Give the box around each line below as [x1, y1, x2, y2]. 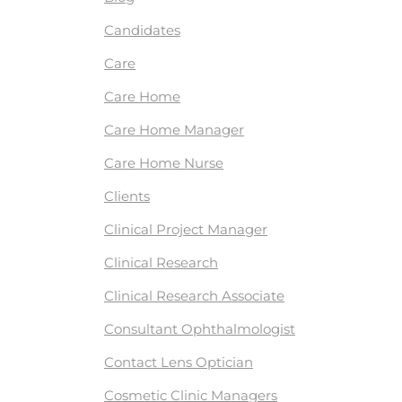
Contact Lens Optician [104, 354, 253, 371]
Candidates [104, 22, 180, 39]
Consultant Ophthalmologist [104, 320, 295, 337]
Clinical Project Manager [104, 221, 267, 238]
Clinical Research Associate [104, 287, 284, 304]
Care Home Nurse [104, 154, 223, 171]
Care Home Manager [104, 121, 244, 138]
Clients [104, 188, 150, 205]
